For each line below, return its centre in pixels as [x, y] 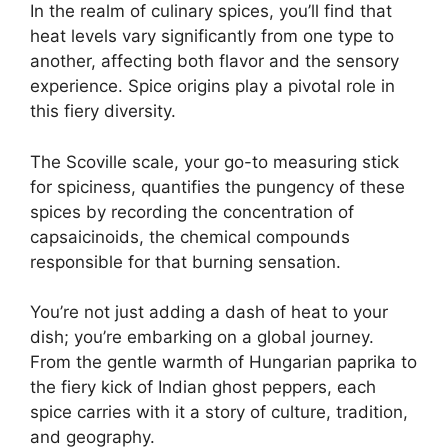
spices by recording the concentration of [192, 211]
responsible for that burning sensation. [185, 261]
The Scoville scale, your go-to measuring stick [214, 161]
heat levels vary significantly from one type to [212, 36]
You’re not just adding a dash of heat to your [209, 312]
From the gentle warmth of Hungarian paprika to [223, 362]
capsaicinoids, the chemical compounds [190, 236]
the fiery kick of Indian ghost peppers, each [203, 387]
